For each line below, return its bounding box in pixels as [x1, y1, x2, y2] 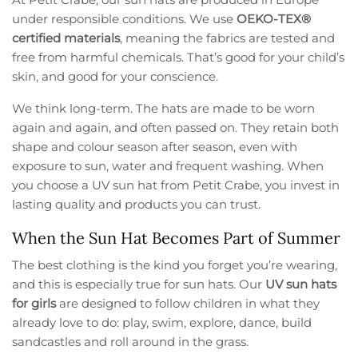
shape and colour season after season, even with [12, 139, 298, 155]
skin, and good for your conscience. [12, 69, 219, 85]
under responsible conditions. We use [12, 11, 237, 27]
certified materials [12, 30, 121, 46]
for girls [12, 296, 57, 312]
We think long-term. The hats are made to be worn [12, 101, 316, 117]
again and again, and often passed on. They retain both [12, 120, 340, 136]
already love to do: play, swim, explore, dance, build [12, 315, 312, 331]
